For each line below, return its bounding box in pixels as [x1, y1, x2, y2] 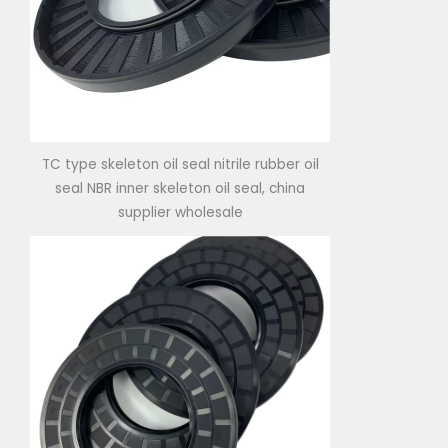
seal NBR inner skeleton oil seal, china [55, 179, 305, 199]
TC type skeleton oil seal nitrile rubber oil [41, 155, 319, 175]
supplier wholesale [117, 203, 243, 223]
